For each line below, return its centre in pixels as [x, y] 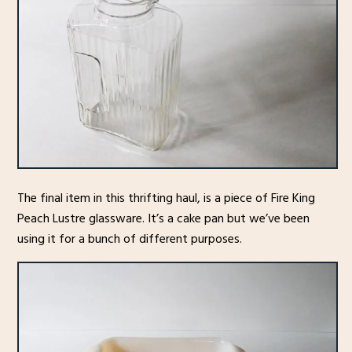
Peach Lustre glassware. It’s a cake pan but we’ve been [163, 218]
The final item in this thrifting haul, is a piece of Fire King [166, 198]
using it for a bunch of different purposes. [129, 238]
